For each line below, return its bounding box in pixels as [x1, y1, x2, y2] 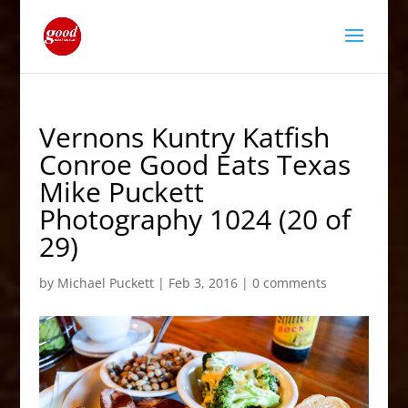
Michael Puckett [56, 274, 154, 291]
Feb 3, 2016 [168, 274, 238, 291]
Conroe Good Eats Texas [38, 146, 351, 183]
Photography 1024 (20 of [38, 200, 351, 238]
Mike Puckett [38, 173, 204, 210]
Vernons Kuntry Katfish [38, 118, 330, 156]
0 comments [251, 274, 327, 291]
